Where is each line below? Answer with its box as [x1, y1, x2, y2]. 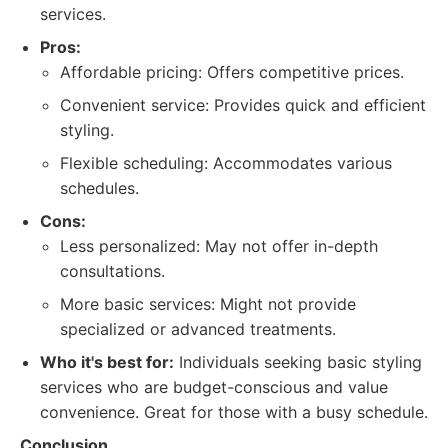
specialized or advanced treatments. [60, 319, 336, 339]
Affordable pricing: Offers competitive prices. [60, 62, 404, 82]
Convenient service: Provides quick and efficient [60, 95, 426, 115]
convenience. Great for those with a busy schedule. [40, 402, 428, 422]
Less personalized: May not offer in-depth [60, 236, 378, 256]
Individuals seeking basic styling [174, 352, 422, 372]
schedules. [60, 178, 139, 198]
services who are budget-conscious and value [40, 377, 388, 397]
